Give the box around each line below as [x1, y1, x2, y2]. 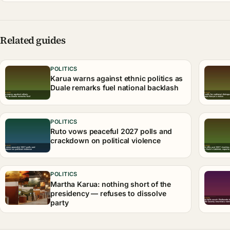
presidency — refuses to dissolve [50, 188, 166, 198]
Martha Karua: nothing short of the [50, 179, 171, 188]
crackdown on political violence [50, 136, 161, 145]
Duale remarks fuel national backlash [50, 83, 179, 92]
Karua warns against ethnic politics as [50, 74, 183, 83]
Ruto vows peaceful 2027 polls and [50, 126, 172, 136]
